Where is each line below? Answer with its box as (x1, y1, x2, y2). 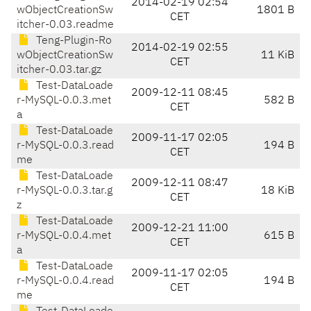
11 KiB (261, 50, 294, 62)
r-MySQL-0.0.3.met (17, 95, 111, 107)
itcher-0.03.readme (17, 19, 114, 31)
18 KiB (261, 185, 294, 197)
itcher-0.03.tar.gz (17, 65, 101, 76)
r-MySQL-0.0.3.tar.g (17, 185, 112, 197)
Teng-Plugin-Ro (33, 35, 112, 47)
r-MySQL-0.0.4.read (17, 276, 114, 287)
